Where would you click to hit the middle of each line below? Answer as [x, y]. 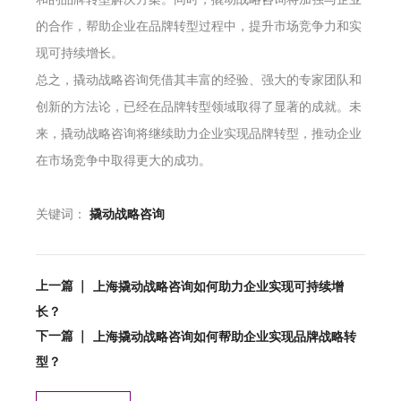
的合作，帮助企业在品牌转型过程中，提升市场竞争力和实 [199, 25]
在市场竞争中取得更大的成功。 [124, 159]
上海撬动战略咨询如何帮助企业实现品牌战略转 [225, 337]
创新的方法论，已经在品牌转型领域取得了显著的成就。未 [199, 106]
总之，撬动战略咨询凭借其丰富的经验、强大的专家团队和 [199, 79]
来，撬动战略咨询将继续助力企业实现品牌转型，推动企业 [199, 132]
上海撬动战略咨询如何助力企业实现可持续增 [218, 286]
